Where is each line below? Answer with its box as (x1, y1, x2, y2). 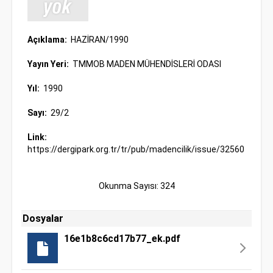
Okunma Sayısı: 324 (98, 181, 175, 191)
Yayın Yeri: (27, 59, 71, 69)
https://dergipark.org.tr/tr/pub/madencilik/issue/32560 (27, 144, 244, 154)
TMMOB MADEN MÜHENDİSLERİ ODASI (71, 59, 221, 69)
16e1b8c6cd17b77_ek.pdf (64, 233, 180, 244)
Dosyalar (23, 213, 63, 224)
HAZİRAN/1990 (69, 35, 129, 44)
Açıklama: (27, 35, 69, 44)
